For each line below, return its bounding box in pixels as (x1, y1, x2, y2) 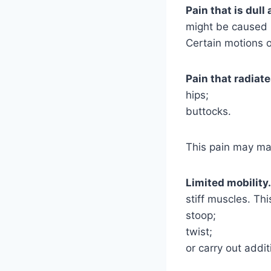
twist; (186, 225, 212, 238)
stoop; (186, 209, 216, 221)
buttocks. (186, 105, 231, 117)
